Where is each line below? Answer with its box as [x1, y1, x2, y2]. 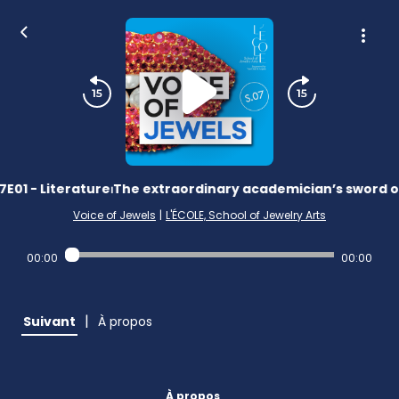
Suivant [23, 313, 76, 330]
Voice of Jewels [73, 208, 156, 223]
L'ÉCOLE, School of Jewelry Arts [166, 208, 326, 223]
